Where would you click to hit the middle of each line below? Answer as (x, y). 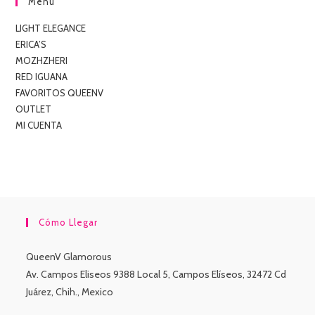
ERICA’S (31, 45)
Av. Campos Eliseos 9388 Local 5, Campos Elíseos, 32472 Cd (156, 275)
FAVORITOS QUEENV (60, 93)
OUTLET (34, 109)
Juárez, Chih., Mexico (70, 292)
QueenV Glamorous (69, 257)
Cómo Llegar (69, 223)
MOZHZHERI (42, 61)
